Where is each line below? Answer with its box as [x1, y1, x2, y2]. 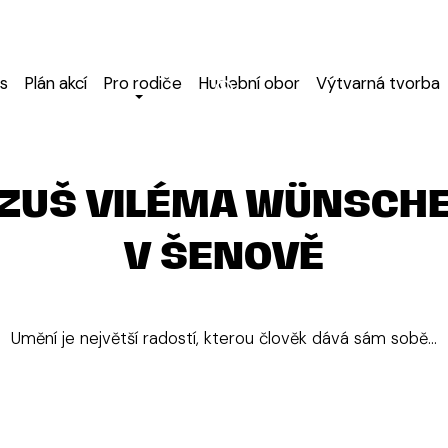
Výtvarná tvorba [316, 72, 440, 94]
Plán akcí [24, 72, 87, 94]
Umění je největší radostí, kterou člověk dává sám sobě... [11, 327, 437, 349]
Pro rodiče [103, 72, 182, 94]
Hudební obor [198, 72, 300, 94]
